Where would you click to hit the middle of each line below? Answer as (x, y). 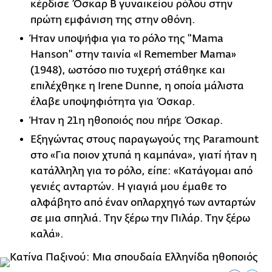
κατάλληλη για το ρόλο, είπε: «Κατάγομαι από (141, 171)
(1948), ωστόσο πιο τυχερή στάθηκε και (128, 70)
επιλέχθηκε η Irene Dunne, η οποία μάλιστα (137, 86)
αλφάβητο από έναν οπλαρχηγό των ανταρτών (143, 203)
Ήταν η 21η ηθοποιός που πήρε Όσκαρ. (127, 121)
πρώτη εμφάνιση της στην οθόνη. (113, 20)
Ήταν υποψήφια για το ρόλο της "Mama (127, 39)
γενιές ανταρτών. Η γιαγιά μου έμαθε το (128, 187)
